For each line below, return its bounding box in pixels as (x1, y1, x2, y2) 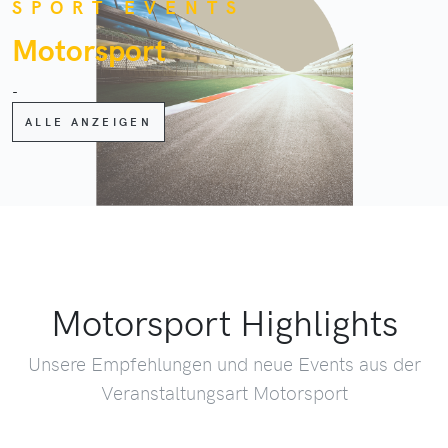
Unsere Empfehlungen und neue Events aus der (27, 350, 421, 376)
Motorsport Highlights (50, 297, 398, 346)
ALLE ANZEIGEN (25, 113, 152, 129)
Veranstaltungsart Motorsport (100, 379, 348, 405)
